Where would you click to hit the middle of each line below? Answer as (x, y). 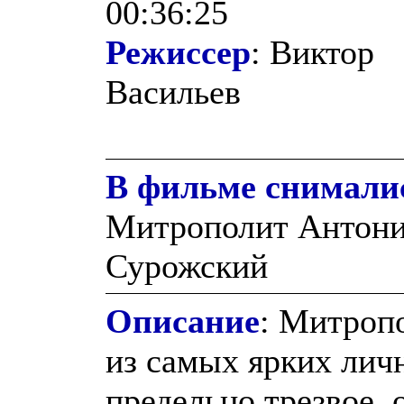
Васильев (173, 92)
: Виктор (312, 52)
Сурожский (187, 266)
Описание (183, 321)
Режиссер (178, 52)
